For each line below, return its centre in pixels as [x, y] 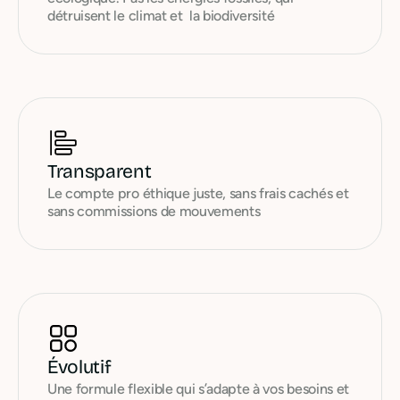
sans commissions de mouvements [154, 211]
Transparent [100, 171]
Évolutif [79, 367]
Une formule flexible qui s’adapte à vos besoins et [198, 389]
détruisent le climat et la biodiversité [161, 16]
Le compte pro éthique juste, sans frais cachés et [198, 193]
